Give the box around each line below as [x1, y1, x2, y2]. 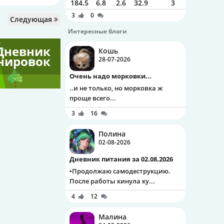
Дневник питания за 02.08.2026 [74, 154, 173, 163]
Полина [98, 129, 125, 138]
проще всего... [69, 93, 116, 102]
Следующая [10, 14, 54, 24]
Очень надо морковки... [74, 71, 151, 80]
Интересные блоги [68, 27, 127, 35]
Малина [98, 212, 126, 221]
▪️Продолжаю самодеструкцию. [69, 166, 170, 175]
